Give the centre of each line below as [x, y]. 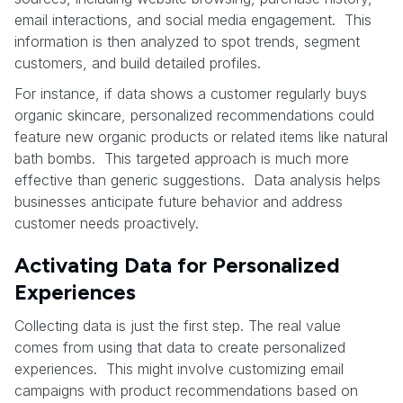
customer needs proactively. [107, 223]
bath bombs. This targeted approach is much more [182, 158]
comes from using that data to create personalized [180, 347]
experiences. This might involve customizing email [179, 368]
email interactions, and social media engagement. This [193, 19]
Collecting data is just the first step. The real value [178, 325]
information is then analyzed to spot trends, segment [187, 41]
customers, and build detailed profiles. [138, 63]
